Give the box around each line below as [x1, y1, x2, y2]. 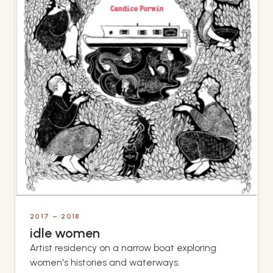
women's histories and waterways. [30, 257, 180, 269]
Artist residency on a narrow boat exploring [30, 243, 216, 254]
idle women [30, 225, 100, 241]
